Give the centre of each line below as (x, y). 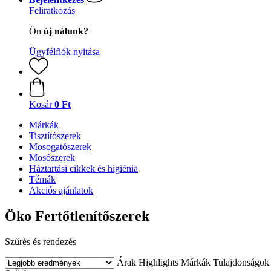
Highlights (158, 262)
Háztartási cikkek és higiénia (83, 168)
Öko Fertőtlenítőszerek (77, 216)
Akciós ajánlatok (61, 190)
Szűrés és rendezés (41, 241)
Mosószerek (52, 158)
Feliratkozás (52, 11)
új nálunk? (66, 31)
